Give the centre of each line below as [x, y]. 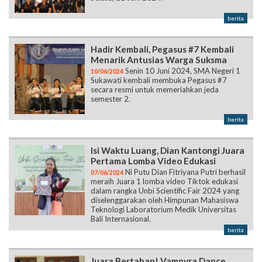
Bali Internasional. [121, 219]
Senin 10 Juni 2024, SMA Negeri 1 [182, 71]
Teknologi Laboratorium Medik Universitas [163, 210]
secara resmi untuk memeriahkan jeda [155, 90]
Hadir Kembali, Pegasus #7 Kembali [162, 49]
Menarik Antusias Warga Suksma [159, 60]
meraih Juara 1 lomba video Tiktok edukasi [164, 182]
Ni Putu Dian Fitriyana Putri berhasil [185, 172]
